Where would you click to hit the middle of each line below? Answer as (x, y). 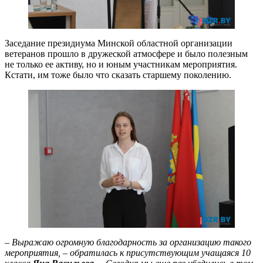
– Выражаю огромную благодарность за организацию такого (128, 242)
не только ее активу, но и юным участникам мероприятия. (121, 65)
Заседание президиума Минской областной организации (119, 43)
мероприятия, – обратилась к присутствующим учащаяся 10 (128, 252)
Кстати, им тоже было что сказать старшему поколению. (118, 75)
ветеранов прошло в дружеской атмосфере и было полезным (126, 54)
